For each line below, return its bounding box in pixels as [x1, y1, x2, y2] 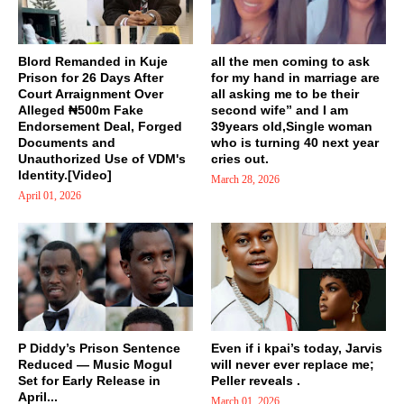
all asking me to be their [211, 87, 359, 102]
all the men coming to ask [211, 54, 370, 69]
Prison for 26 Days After [18, 70, 163, 86]
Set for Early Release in [18, 373, 161, 389]
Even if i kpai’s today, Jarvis [211, 341, 382, 356]
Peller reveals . [211, 373, 300, 389]
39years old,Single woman [211, 119, 372, 134]
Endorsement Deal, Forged [18, 119, 182, 134]
